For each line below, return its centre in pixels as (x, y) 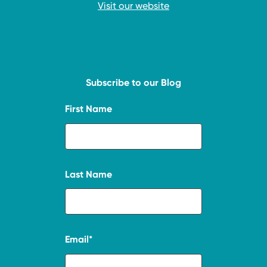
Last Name (89, 174)
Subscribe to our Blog (133, 82)
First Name (89, 108)
